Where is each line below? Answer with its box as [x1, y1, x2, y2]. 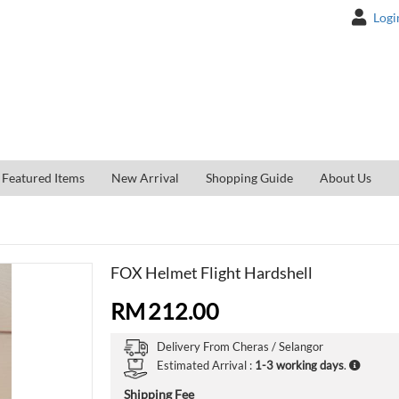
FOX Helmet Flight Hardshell [110, 263, 313, 283]
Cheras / [232, 338, 276, 354]
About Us [320, 170, 371, 186]
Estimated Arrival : [157, 357, 255, 372]
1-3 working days [255, 357, 344, 372]
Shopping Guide [206, 170, 293, 186]
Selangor [279, 338, 323, 354]
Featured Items [2, 170, 85, 186]
